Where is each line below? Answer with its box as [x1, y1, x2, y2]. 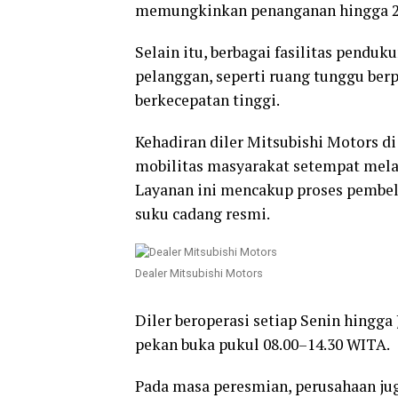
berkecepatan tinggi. [135, 89, 280, 110]
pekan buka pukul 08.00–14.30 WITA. [135, 333, 390, 354]
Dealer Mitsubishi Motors [135, 266, 263, 280]
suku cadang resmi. [135, 203, 270, 224]
